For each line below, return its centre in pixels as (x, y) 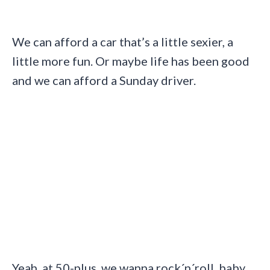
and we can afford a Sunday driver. (104, 80)
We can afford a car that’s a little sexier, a (123, 41)
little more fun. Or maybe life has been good (131, 61)
